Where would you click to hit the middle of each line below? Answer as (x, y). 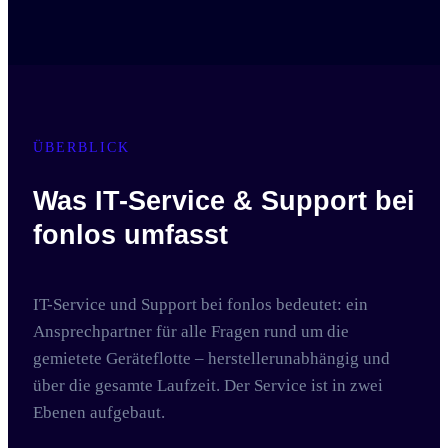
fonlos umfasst (130, 235)
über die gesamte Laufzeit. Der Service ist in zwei (208, 385)
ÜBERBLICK (81, 147)
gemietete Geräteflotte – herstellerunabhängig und (211, 358)
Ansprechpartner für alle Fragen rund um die (191, 331)
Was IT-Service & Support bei (224, 201)
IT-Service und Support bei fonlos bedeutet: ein (200, 304)
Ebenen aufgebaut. (99, 412)
